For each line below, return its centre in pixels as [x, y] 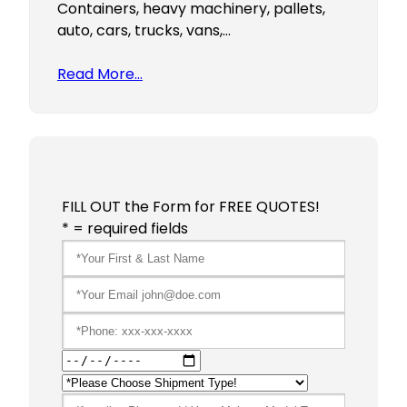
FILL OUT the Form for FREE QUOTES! [191, 207]
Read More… [100, 74]
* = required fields [125, 229]
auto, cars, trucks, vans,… [144, 31]
